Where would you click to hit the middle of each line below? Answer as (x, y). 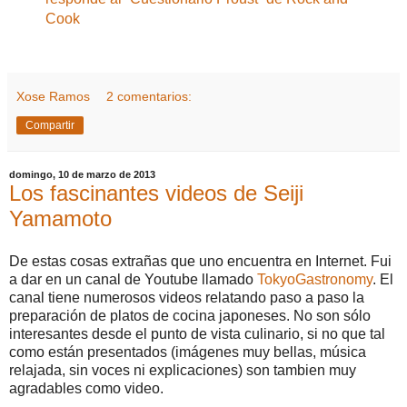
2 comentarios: (149, 96)
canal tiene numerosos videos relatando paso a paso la (187, 298)
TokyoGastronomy (315, 280)
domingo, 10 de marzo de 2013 (82, 175)
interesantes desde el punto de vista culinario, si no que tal (197, 334)
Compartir (50, 125)
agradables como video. (86, 389)
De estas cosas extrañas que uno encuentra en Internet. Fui (200, 262)
